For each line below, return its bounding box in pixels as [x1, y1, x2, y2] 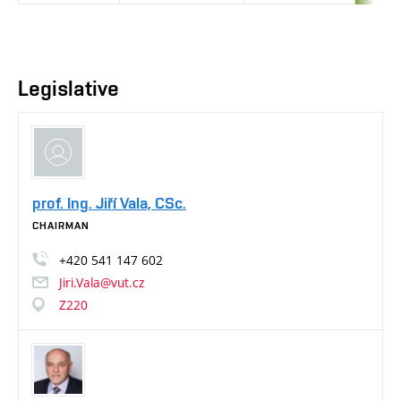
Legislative [18, 76, 119, 101]
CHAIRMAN [32, 218, 90, 232]
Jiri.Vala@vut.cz [59, 273, 144, 291]
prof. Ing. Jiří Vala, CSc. [32, 192, 186, 212]
